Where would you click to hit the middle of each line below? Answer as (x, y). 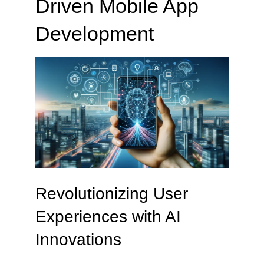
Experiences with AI (108, 216)
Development (95, 34)
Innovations (78, 239)
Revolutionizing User (112, 193)
